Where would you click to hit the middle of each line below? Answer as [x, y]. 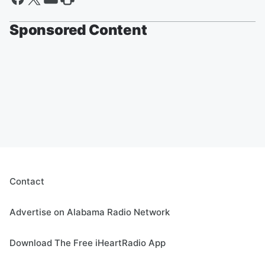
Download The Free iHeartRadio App [88, 243]
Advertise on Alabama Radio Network [90, 212]
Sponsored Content [78, 30]
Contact [27, 182]
